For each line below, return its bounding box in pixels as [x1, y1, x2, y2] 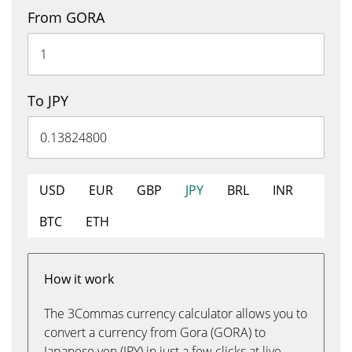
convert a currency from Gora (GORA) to [44, 324, 266, 341]
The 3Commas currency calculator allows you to [44, 305, 307, 322]
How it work [44, 270, 114, 288]
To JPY [27, 91, 68, 110]
